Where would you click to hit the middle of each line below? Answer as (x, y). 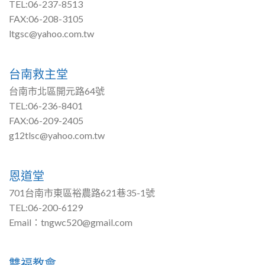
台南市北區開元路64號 (56, 91)
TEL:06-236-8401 (46, 106)
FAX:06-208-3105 (46, 18)
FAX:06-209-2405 (46, 121)
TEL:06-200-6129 (46, 208)
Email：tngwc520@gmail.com (70, 222)
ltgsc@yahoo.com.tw (51, 33)
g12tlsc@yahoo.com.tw (56, 135)
